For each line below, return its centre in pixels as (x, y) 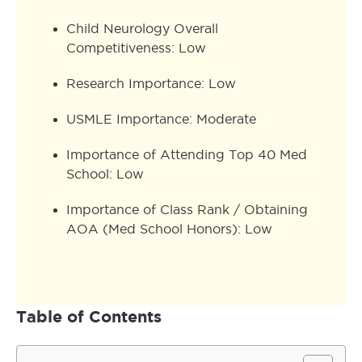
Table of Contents (89, 316)
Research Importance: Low (151, 84)
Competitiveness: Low (136, 48)
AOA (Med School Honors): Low (169, 229)
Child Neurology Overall (142, 29)
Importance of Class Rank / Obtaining (187, 210)
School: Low (105, 174)
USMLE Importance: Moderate (161, 119)
